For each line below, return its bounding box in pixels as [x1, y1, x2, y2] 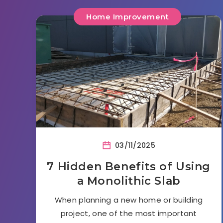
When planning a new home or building [54, 194, 203, 205]
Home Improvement [86, 11, 169, 21]
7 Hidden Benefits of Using [47, 159, 211, 173]
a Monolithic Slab [77, 174, 181, 188]
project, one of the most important [60, 208, 197, 219]
